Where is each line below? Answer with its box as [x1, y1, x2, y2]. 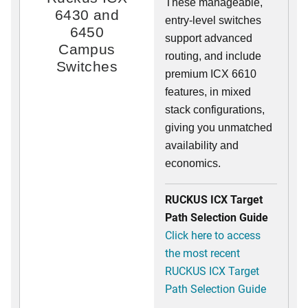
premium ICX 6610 [165, 68, 256, 80]
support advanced [165, 32, 252, 45]
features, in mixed [165, 86, 251, 98]
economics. [165, 157, 223, 170]
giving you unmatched [165, 122, 272, 134]
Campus [58, 41, 115, 58]
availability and [165, 140, 239, 152]
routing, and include [165, 50, 261, 63]
